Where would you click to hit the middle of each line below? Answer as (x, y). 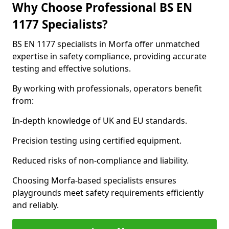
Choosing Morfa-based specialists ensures (94, 180)
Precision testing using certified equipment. (97, 141)
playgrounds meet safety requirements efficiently (108, 193)
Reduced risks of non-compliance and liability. (100, 161)
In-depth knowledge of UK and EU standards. (100, 121)
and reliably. (36, 205)
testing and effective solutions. (72, 68)
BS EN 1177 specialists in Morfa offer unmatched (106, 44)
